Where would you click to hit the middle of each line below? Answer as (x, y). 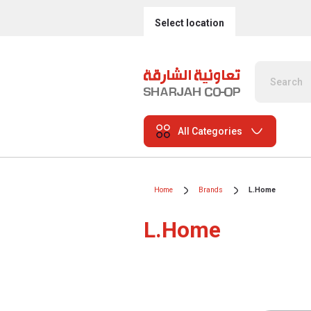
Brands (211, 190)
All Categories (210, 131)
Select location (190, 23)
